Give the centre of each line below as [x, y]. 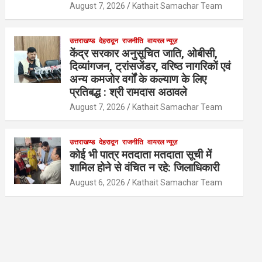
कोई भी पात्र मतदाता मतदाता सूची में [141, 154]
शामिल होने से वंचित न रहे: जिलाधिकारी [145, 167]
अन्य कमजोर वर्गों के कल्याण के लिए [138, 79]
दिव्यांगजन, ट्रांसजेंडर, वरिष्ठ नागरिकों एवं [150, 66]
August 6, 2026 [98, 182]
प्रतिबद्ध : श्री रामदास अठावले [128, 92]
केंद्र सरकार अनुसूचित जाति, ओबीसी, [144, 53]
